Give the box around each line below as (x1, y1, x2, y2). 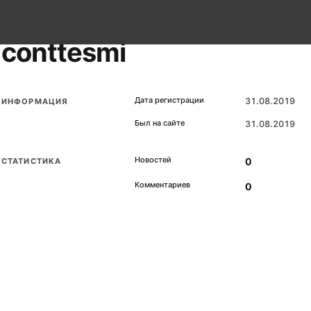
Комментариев (135, 180, 190, 190)
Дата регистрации (135, 95, 204, 105)
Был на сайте (135, 118, 185, 128)
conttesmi (1, 36, 126, 68)
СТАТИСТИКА (1, 156, 61, 166)
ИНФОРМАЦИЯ (1, 96, 68, 106)
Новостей (135, 155, 171, 165)
